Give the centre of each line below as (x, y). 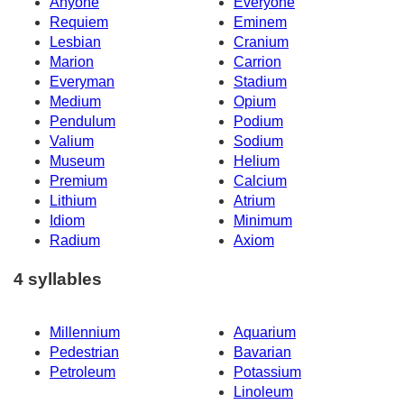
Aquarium (265, 332)
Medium (75, 102)
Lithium (73, 201)
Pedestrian (84, 352)
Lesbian (75, 42)
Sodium (258, 142)
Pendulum (83, 122)
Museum (77, 161)
